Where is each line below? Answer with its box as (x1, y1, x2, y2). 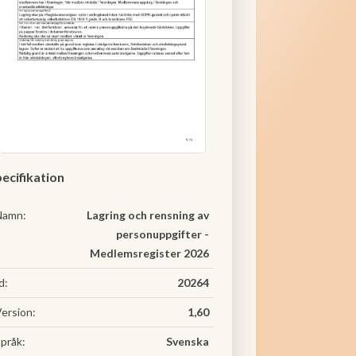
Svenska (166, 335, 209, 348)
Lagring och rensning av (87, 208, 209, 222)
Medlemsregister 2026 (90, 246, 209, 260)
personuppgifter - (116, 227, 209, 241)
